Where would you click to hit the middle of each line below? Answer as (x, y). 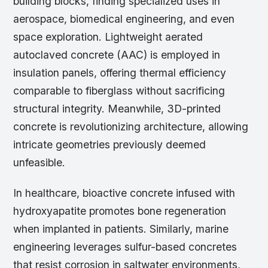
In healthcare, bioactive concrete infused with (124, 193)
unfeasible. (39, 162)
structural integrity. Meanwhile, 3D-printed (117, 108)
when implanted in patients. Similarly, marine (121, 229)
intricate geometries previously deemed (110, 144)
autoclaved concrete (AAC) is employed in (117, 54)
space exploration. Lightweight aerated (108, 36)
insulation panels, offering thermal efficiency (120, 72)
